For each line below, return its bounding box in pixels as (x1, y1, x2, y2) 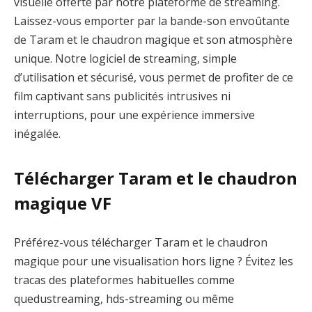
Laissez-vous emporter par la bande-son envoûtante (14, 13, 290, 29)
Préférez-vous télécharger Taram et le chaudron (14, 234, 267, 250)
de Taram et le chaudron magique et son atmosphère (14, 31, 292, 47)
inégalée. (14, 125, 61, 141)
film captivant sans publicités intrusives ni (14, 88, 231, 104)
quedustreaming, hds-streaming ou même (14, 290, 234, 306)
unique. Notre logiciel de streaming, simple (14, 50, 237, 66)
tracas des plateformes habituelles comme (14, 272, 235, 288)
